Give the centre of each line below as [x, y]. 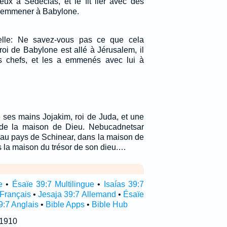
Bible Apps [65, 204]
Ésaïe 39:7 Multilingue [53, 184]
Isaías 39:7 [124, 184]
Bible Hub [109, 204]
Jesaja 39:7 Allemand [77, 194]
